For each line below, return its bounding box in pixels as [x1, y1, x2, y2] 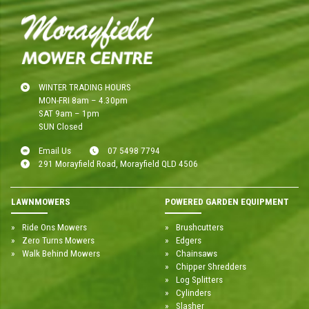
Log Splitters [175, 274, 223, 285]
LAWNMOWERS [11, 197, 70, 208]
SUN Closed [39, 121, 83, 132]
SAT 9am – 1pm [39, 108, 100, 119]
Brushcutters [175, 221, 223, 232]
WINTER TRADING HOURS [39, 81, 132, 92]
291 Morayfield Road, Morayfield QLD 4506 [39, 158, 199, 169]
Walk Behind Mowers [21, 248, 100, 259]
